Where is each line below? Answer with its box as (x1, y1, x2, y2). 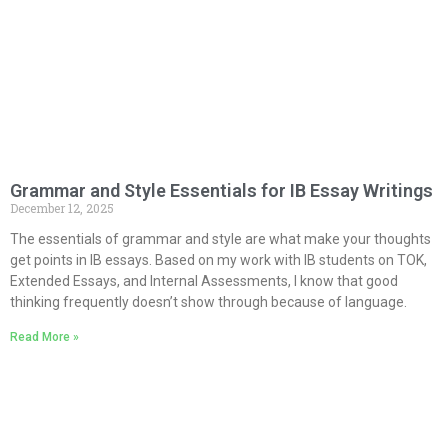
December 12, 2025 (10, 199, 114, 216)
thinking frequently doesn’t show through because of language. (10, 293, 407, 310)
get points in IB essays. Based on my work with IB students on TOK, (10, 251, 427, 268)
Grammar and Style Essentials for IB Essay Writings (10, 179, 433, 201)
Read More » (10, 329, 79, 344)
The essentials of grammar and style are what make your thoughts (10, 230, 431, 247)
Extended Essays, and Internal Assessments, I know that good (10, 272, 398, 289)
